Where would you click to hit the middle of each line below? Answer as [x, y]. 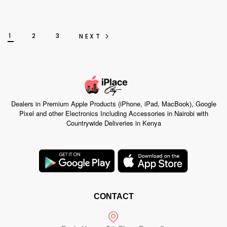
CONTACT [113, 197]
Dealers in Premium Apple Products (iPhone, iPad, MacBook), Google [113, 104]
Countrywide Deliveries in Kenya [113, 123]
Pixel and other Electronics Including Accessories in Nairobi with [113, 113]
